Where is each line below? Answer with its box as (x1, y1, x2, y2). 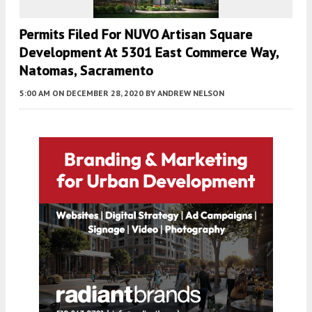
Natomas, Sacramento (19, 61, 153, 79)
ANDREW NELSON (157, 88, 224, 98)
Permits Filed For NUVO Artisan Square (19, 25, 253, 43)
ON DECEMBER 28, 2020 (52, 88, 143, 98)
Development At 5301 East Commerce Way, (19, 43, 279, 61)
